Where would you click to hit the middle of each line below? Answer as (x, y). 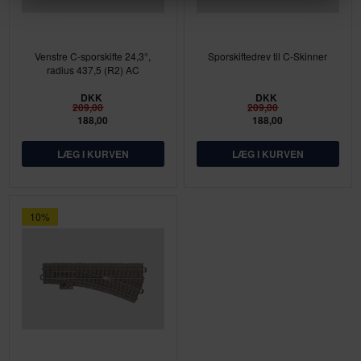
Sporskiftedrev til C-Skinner (268, 56)
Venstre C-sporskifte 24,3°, (93, 56)
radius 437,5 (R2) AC (93, 69)
